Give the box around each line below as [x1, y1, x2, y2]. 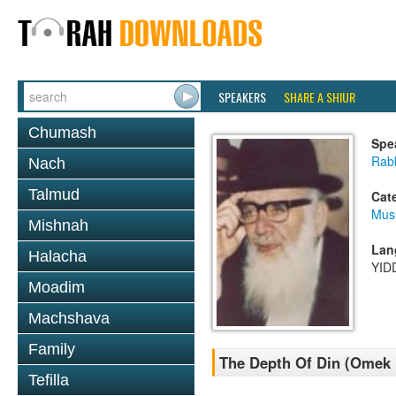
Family [28, 340, 75, 358]
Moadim [28, 278, 85, 296]
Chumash [28, 124, 96, 141]
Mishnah [28, 217, 88, 234]
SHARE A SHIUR [284, 88, 355, 106]
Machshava [28, 309, 110, 327]
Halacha [28, 247, 87, 265]
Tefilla [28, 371, 69, 389]
